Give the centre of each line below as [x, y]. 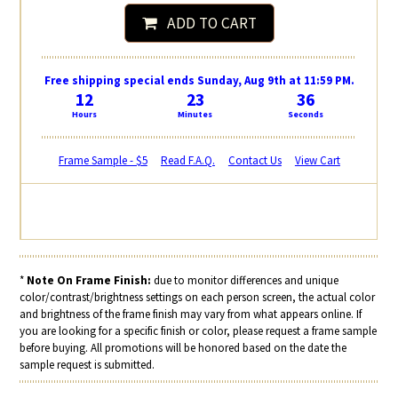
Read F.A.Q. [187, 160]
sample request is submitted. [88, 364]
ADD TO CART [206, 23]
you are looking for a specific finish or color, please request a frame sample [199, 330]
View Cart [317, 160]
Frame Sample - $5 [103, 160]
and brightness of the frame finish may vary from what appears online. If [191, 314]
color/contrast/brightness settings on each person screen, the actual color [198, 297]
